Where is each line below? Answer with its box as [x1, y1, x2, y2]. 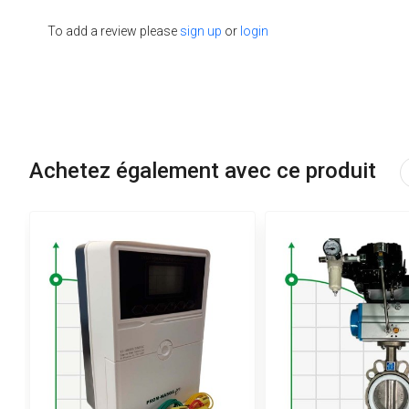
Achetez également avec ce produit [28, 158, 382, 184]
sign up [179, 24, 222, 39]
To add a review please [47, 24, 180, 39]
